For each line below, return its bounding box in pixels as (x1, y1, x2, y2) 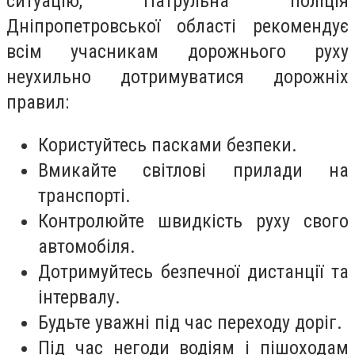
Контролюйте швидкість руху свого (38, 209, 349, 232)
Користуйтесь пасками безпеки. (38, 133, 297, 156)
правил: (6, 91, 69, 114)
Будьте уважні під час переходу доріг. (38, 311, 342, 334)
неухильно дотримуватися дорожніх (6, 66, 349, 89)
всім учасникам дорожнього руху (6, 40, 349, 63)
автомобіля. (38, 235, 136, 258)
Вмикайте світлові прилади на (38, 158, 349, 181)
